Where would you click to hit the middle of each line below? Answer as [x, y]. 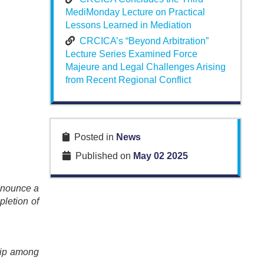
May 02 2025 [160, 156]
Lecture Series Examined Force [131, 54]
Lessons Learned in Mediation [128, 25]
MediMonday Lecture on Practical [135, 12]
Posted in [93, 137]
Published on [102, 156]
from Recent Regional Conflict [128, 80]
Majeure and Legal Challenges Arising [145, 67]
